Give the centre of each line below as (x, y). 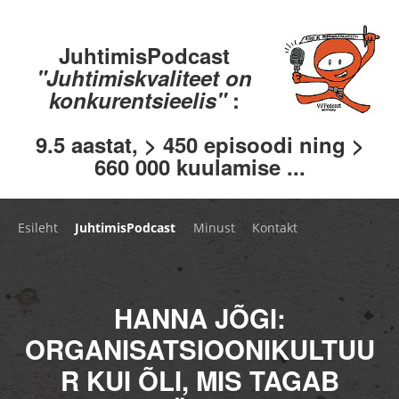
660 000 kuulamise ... (199, 166)
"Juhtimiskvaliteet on (144, 77)
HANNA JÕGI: (199, 318)
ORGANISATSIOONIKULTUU (199, 349)
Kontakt (275, 227)
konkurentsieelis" (140, 99)
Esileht (38, 227)
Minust (214, 227)
